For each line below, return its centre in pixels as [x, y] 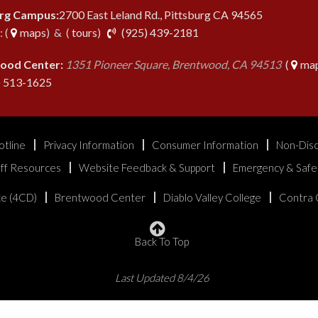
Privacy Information [89, 144]
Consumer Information [205, 144]
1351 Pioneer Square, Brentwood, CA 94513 [173, 64]
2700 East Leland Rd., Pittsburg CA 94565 [161, 14]
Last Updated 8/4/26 [162, 277]
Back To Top [162, 241]
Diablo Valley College [212, 197]
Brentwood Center [100, 197]
